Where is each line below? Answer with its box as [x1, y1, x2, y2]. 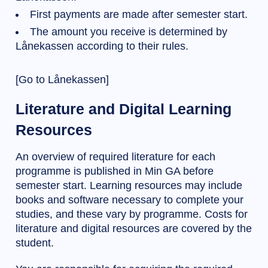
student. [16, 237, 54, 249]
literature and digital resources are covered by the [16, 223, 252, 235]
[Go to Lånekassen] [16, 74, 109, 86]
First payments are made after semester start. [30, 8, 248, 21]
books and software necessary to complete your [16, 194, 243, 206]
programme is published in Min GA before [16, 165, 214, 178]
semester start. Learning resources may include [16, 179, 242, 192]
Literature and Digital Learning [16, 100, 232, 118]
